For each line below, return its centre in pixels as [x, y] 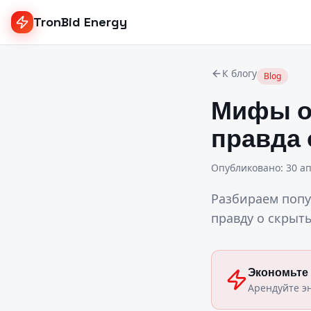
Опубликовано [246, 168]
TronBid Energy [80, 22]
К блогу [239, 73]
